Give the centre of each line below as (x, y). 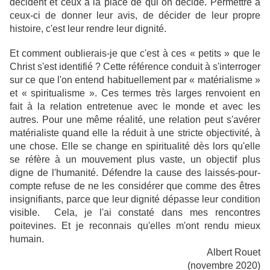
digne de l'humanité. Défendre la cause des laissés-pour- (135, 173)
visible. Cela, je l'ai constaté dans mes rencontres (135, 213)
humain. (27, 239)
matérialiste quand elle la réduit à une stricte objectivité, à (135, 133)
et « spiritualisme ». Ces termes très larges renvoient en (135, 93)
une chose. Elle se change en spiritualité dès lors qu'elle (135, 146)
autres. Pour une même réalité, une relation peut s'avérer (135, 120)
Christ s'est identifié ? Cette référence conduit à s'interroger (135, 67)
